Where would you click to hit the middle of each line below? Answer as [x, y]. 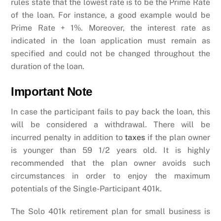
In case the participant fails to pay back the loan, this [110, 111]
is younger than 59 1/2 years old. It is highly [110, 150]
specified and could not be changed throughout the [110, 53]
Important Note [52, 91]
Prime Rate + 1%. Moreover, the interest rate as [110, 28]
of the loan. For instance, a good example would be [110, 15]
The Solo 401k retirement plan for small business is [110, 212]
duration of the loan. [48, 66]
